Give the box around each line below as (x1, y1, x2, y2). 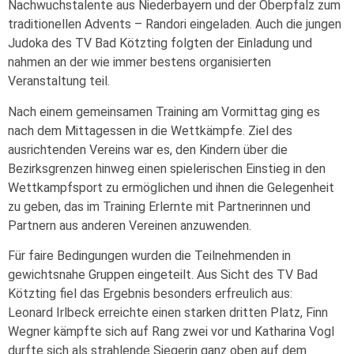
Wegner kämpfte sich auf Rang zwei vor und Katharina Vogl (8, 324, 334, 340)
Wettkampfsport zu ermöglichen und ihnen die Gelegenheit (8, 179, 334, 195)
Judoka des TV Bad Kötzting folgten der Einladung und (8, 36, 312, 51)
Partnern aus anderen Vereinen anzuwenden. (8, 217, 251, 233)
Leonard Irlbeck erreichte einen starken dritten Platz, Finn (8, 305, 328, 321)
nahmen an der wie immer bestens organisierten (8, 55, 271, 70)
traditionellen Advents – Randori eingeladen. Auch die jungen (8, 17, 341, 32)
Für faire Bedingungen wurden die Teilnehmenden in (8, 248, 291, 264)
